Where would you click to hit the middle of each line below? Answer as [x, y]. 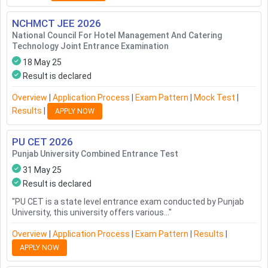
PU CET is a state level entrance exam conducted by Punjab [130, 202]
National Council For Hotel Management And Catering [117, 36]
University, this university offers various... [90, 213]
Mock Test [214, 98]
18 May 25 [42, 63]
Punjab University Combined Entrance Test [95, 154]
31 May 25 [42, 170]
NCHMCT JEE [43, 24]
